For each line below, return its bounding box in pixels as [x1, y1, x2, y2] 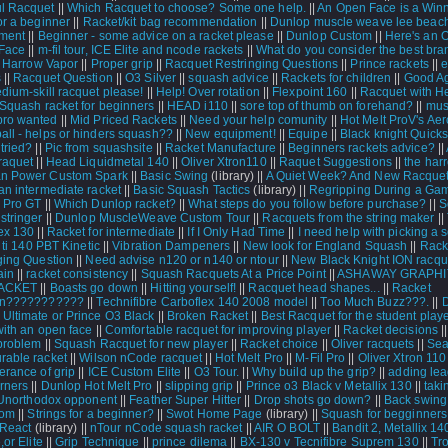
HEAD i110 [166, 99, 228, 113]
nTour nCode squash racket [89, 421, 243, 435]
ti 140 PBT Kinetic [2, 239, 100, 253]
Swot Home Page [166, 407, 263, 421]
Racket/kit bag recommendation [82, 15, 258, 29]
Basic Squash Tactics [133, 183, 251, 197]
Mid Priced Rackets [70, 113, 177, 127]
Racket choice [240, 337, 319, 351]
